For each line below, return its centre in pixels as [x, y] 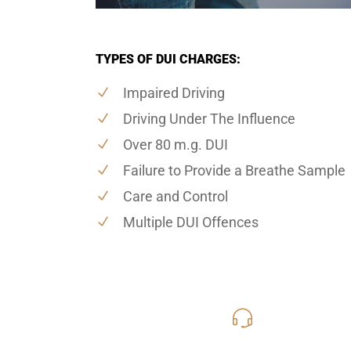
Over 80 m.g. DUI [175, 144]
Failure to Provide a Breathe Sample [234, 170]
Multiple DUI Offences [191, 222]
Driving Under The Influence [209, 118]
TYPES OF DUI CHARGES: [168, 59]
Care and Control [175, 196]
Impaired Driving [174, 92]
